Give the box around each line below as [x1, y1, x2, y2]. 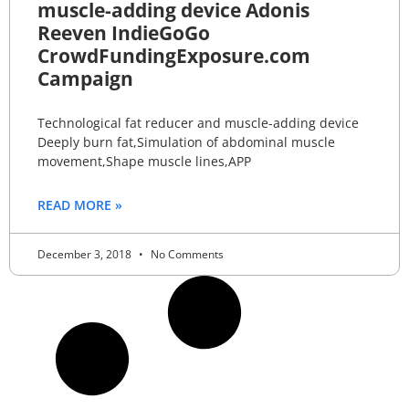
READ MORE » [37, 195, 122, 214]
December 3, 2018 [37, 246, 134, 262]
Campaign [37, 65, 133, 91]
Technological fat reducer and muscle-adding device [37, 113, 359, 131]
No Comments [148, 246, 224, 262]
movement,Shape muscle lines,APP [37, 152, 251, 170]
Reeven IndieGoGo [37, 19, 210, 46]
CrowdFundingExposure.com [37, 42, 310, 68]
